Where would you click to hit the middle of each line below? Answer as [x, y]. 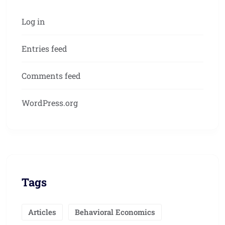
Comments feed [51, 76]
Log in [33, 22]
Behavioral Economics [115, 212]
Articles [42, 212]
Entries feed [44, 49]
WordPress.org [50, 103]
